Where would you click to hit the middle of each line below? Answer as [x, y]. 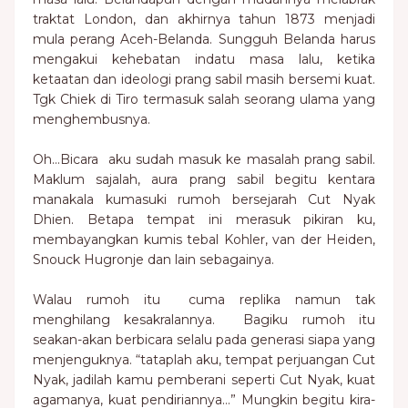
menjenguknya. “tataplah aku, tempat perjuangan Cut [204, 360]
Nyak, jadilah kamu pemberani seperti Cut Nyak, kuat [204, 380]
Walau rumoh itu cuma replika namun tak [204, 300]
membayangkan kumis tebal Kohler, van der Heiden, [204, 240]
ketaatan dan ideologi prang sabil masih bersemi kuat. [204, 79]
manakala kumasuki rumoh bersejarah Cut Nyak [204, 199]
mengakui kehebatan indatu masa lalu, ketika [204, 59]
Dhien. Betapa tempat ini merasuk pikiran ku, [204, 219]
